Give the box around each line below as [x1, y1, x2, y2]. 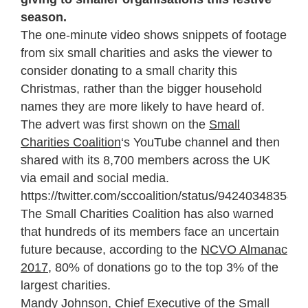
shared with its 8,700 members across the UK [21, 153, 270, 167]
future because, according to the [21, 242, 201, 256]
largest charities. [21, 278, 111, 292]
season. [21, 10, 67, 24]
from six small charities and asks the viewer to [21, 45, 272, 60]
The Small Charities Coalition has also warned [21, 206, 274, 221]
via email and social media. [21, 170, 169, 185]
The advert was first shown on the [21, 117, 209, 131]
